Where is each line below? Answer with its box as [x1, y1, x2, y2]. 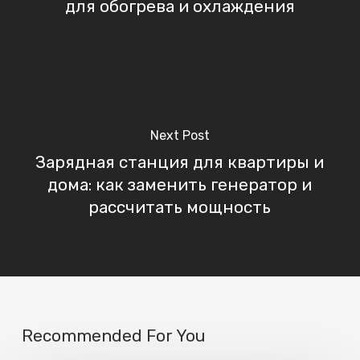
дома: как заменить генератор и [47, 174, 313, 194]
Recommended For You [21, 326, 206, 346]
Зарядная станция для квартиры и [35, 152, 325, 172]
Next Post [149, 127, 210, 143]
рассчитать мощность [88, 197, 272, 217]
